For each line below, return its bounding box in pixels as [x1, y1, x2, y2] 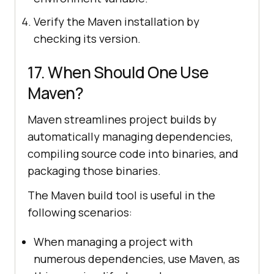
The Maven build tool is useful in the [28, 187, 215, 202]
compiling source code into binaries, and [28, 146, 239, 161]
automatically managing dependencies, [28, 128, 233, 144]
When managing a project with [34, 234, 193, 249]
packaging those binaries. [28, 163, 161, 178]
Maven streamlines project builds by [28, 111, 217, 127]
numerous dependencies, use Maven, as [34, 251, 240, 266]
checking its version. [34, 31, 141, 46]
